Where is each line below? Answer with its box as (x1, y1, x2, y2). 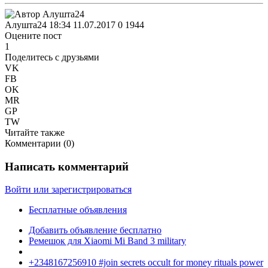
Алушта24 (5, 19, 47, 30)
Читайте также (5, 127, 65, 138)
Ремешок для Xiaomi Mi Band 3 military (29, 236, 186, 246)
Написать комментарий (5, 160, 129, 173)
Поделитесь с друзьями (5, 51, 99, 62)
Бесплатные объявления (29, 205, 127, 215)
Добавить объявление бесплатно (29, 225, 162, 236)
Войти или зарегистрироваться (5, 184, 132, 195)
